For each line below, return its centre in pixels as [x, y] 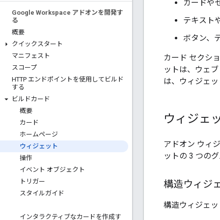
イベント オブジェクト [52, 170]
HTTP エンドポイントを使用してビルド [68, 79]
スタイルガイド [42, 193]
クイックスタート [37, 44]
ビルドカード [31, 99]
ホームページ [39, 134]
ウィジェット [39, 146]
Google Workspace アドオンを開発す [68, 13]
